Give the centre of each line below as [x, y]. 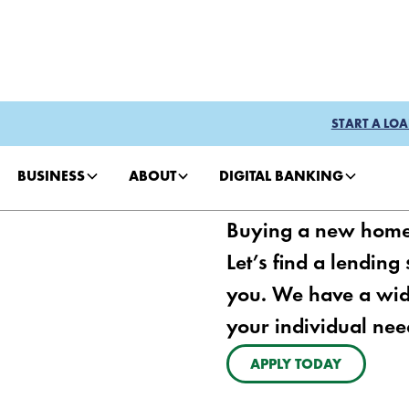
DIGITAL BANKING [282, 178]
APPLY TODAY [296, 365]
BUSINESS [52, 178]
